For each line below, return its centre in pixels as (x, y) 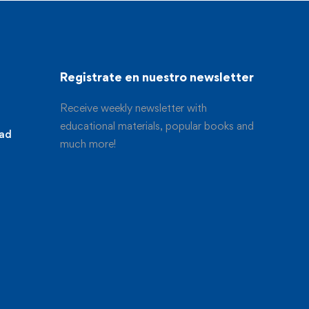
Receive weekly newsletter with (134, 108)
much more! (88, 144)
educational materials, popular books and (157, 126)
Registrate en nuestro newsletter (157, 77)
